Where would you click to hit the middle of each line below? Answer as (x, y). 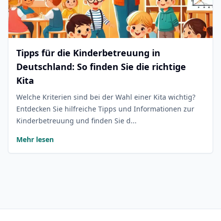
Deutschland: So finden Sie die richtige (101, 67)
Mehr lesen (35, 139)
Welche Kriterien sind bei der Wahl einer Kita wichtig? (106, 97)
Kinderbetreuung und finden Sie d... (76, 121)
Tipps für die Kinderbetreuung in (88, 53)
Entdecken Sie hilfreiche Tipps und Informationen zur (105, 109)
